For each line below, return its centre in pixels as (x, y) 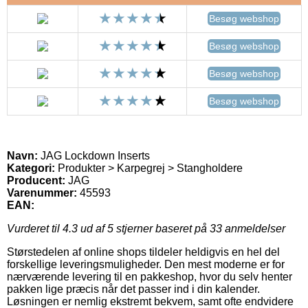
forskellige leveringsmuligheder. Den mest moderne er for (146, 264)
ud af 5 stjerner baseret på (144, 228)
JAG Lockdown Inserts (94, 155)
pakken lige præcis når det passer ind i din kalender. (133, 289)
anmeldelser (254, 228)
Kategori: (31, 168)
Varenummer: (42, 192)
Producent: (36, 180)
